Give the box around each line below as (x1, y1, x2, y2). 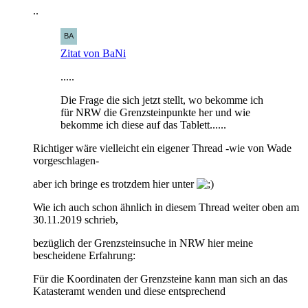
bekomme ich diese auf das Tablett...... (60, 118, 226, 131)
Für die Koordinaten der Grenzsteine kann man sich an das (33, 272, 287, 285)
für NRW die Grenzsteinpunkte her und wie (60, 106, 250, 118)
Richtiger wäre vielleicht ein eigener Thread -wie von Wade (33, 142, 291, 154)
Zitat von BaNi (60, 47, 126, 59)
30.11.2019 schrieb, (33, 213, 118, 225)
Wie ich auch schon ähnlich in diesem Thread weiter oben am (33, 201, 299, 213)
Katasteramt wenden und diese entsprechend (33, 285, 225, 297)
